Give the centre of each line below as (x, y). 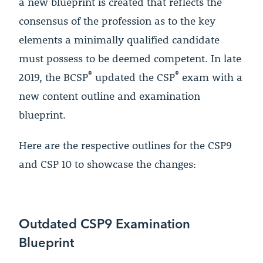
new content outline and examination (109, 96)
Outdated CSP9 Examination (104, 223)
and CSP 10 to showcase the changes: (107, 164)
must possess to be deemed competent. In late (130, 58)
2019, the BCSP (53, 77)
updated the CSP (134, 77)
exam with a (211, 77)
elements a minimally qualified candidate (119, 40)
